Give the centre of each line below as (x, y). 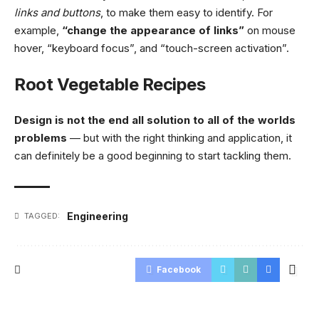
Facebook (179, 270)
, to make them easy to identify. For (187, 13)
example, (38, 31)
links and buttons (57, 13)
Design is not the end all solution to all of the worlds (155, 120)
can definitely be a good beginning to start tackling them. (153, 156)
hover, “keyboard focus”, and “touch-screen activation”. (152, 48)
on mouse (270, 31)
